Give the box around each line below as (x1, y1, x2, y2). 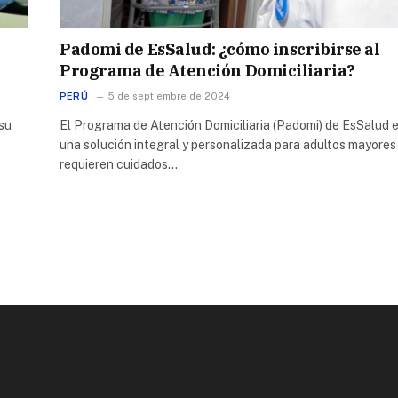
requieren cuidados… (60, 156, 178, 171)
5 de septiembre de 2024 (107, 90, 230, 101)
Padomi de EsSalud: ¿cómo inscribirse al (60, 38, 380, 60)
